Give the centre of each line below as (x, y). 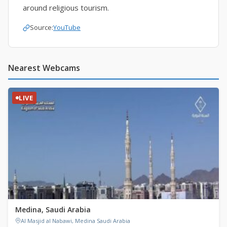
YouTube (67, 27)
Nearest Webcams (44, 68)
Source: (42, 27)
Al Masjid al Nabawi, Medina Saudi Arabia (75, 220)
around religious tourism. (66, 8)
